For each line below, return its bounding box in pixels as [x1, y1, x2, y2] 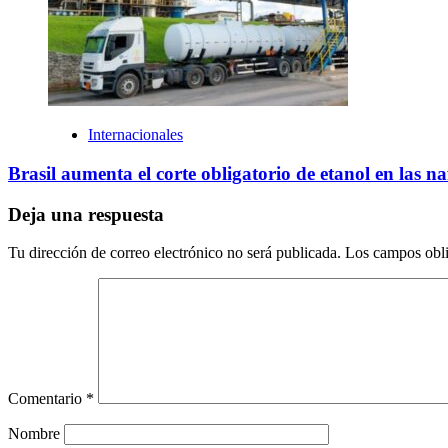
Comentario [8, 390, 86, 408]
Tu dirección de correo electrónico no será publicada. [8, 244, 341, 262]
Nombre [8, 425, 60, 443]
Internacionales [88, 126, 183, 144]
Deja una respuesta [8, 203, 164, 225]
